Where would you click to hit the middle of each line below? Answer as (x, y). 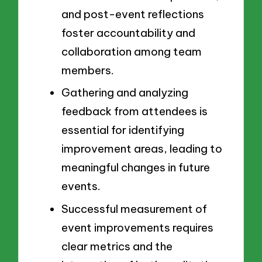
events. (81, 186)
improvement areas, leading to (142, 149)
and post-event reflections (133, 14)
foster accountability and (128, 32)
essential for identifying (123, 130)
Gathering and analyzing (125, 93)
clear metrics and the (117, 247)
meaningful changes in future (136, 168)
